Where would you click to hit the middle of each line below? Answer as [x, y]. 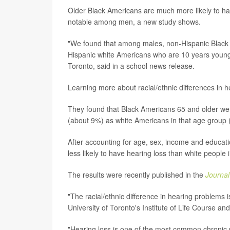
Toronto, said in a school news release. [131, 65]
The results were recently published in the [137, 174]
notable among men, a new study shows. [134, 21]
